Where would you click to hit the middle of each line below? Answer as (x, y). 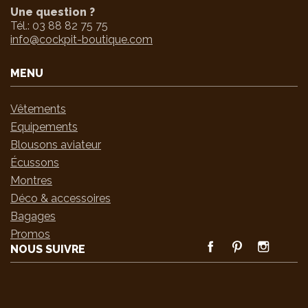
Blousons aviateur (56, 144)
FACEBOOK (238, 242)
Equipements (44, 126)
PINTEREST (264, 242)
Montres (31, 180)
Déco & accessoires (60, 198)
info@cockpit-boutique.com (81, 39)
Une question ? (53, 12)
